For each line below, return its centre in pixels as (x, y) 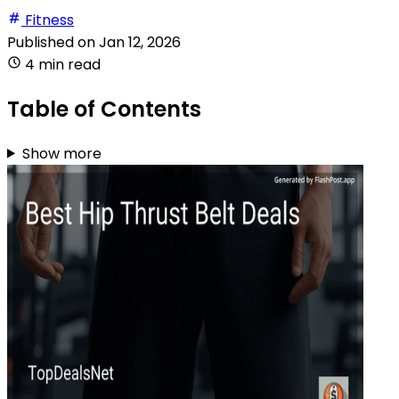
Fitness (49, 20)
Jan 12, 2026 (140, 42)
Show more (61, 153)
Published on (53, 42)
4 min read (63, 64)
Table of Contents (104, 109)
